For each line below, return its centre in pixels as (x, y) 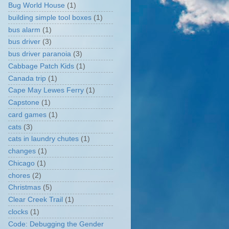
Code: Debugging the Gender (56, 224)
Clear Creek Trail (36, 200)
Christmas (25, 188)
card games (27, 114)
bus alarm (24, 30)
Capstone (24, 102)
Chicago (21, 163)
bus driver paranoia (40, 54)
